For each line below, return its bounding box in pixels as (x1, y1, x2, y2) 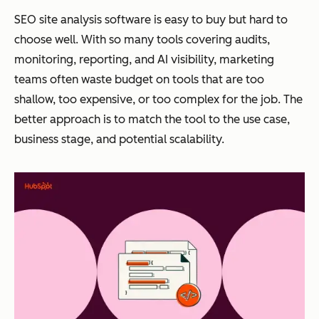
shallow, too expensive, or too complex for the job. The (14, 93, 303, 106)
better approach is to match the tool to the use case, (14, 113, 290, 126)
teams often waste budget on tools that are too (14, 73, 264, 86)
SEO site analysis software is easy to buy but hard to (14, 13, 288, 26)
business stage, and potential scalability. (14, 132, 224, 146)
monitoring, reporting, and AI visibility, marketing (14, 53, 274, 66)
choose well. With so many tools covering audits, (14, 33, 270, 46)
